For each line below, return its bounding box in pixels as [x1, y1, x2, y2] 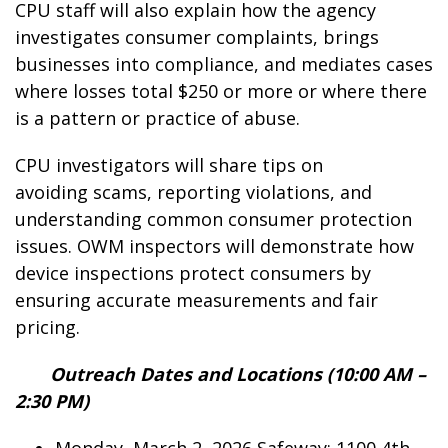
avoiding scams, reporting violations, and [15, 180, 372, 204]
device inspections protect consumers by [15, 261, 371, 285]
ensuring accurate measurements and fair [15, 288, 378, 312]
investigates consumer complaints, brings [15, 25, 379, 49]
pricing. [15, 315, 85, 339]
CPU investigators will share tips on [15, 153, 323, 177]
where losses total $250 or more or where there [15, 79, 427, 103]
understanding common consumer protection [15, 207, 412, 231]
